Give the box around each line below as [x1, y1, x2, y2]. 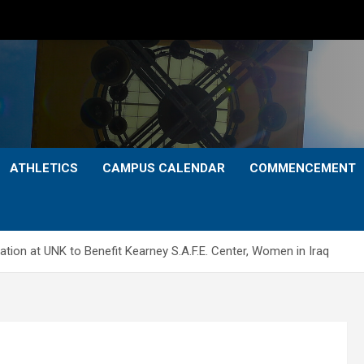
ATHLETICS [10, 161, 78, 175]
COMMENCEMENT [249, 161, 356, 175]
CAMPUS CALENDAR [102, 161, 225, 175]
